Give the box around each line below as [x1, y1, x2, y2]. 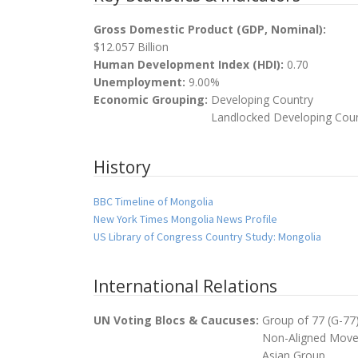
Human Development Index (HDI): [93, 57, 287, 73]
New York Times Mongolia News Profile [93, 212, 277, 227]
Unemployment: [93, 74, 189, 90]
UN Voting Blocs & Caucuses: [93, 312, 262, 328]
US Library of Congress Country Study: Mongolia [93, 229, 321, 245]
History [93, 156, 151, 179]
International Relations [93, 275, 277, 298]
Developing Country [211, 92, 313, 108]
